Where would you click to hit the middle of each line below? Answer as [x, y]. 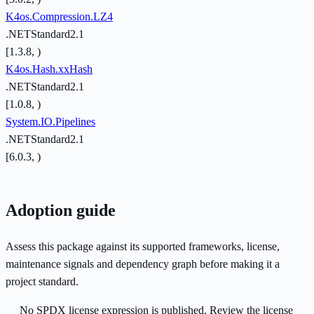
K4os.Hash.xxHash [49, 69]
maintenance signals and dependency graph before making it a [143, 264]
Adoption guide [61, 211]
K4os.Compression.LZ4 [59, 17]
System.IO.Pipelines [50, 122]
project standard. [42, 282]
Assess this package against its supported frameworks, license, [143, 247]
